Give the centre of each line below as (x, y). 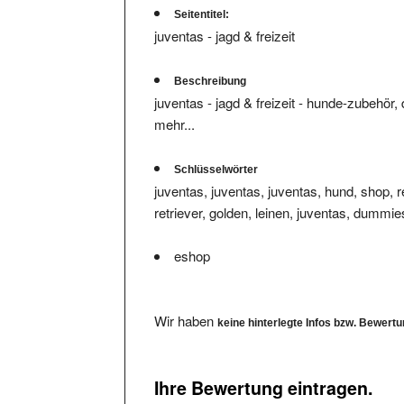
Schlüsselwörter (216, 152)
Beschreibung (211, 64)
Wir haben (186, 303)
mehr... (175, 106)
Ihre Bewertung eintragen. (264, 371)
